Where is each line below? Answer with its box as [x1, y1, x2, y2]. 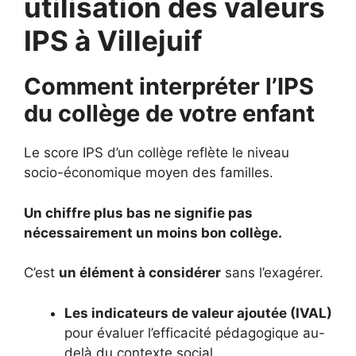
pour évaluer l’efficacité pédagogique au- [64, 324, 325, 341]
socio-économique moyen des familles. [24, 164, 273, 180]
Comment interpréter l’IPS [24, 72, 314, 100]
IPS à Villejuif [24, 24, 203, 57]
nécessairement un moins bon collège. [24, 224, 282, 241]
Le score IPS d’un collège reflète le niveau [24, 145, 289, 161]
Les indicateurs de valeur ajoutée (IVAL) [64, 304, 332, 321]
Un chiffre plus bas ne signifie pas [24, 204, 253, 221]
